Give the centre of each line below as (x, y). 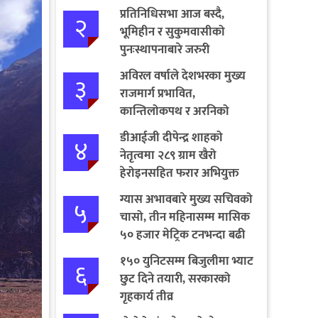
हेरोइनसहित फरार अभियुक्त (179, 173)
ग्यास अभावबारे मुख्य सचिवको (186, 199)
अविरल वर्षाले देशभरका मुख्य (182, 76)
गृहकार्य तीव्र (146, 296)
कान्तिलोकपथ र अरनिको (174, 111)
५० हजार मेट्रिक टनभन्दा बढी (182, 235)
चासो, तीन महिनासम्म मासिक (185, 217)
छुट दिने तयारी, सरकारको (175, 279)
